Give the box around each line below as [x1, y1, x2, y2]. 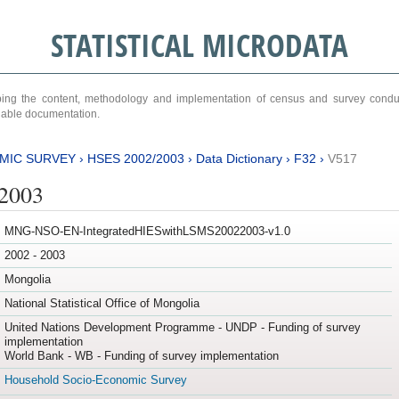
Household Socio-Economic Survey [4, 373, 187, 387]
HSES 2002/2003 [86, 151, 184, 166]
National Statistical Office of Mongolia [4, 297, 199, 311]
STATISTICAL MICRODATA [50, 24, 348, 66]
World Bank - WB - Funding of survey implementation [4, 349, 279, 363]
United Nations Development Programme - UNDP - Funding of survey [4, 321, 361, 335]
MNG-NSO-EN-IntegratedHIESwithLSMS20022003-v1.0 [4, 224, 290, 239]
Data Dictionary [195, 151, 282, 166]
